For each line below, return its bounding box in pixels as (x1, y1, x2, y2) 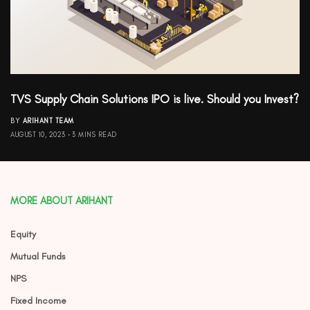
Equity (10, 228, 36, 241)
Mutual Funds (10, 250, 66, 263)
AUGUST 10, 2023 (10, 130, 66, 140)
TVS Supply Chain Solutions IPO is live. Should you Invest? (10, 92, 299, 107)
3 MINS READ (72, 130, 117, 140)
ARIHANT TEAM (22, 116, 74, 126)
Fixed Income (10, 295, 66, 307)
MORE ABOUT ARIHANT (10, 194, 113, 208)
